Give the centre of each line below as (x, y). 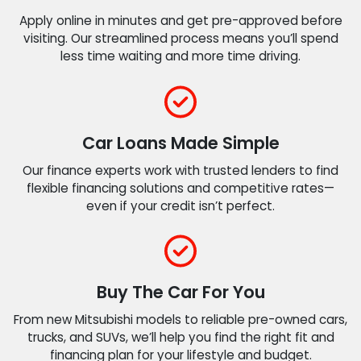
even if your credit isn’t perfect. (180, 205)
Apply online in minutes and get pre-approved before (180, 21)
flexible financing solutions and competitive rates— (180, 188)
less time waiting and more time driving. (180, 56)
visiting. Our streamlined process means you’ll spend (180, 39)
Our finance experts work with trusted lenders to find (180, 170)
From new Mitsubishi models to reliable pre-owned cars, (180, 320)
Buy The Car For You (180, 293)
